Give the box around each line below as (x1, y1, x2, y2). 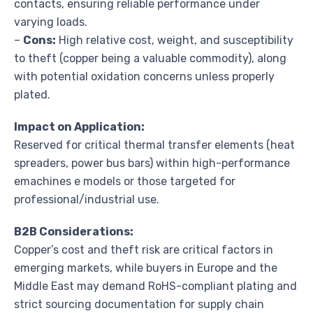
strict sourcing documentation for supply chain (14, 297, 264, 311)
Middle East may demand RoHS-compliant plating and (14, 279, 297, 293)
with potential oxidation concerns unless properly (14, 69, 275, 83)
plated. (14, 87, 50, 101)
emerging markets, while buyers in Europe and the (14, 261, 277, 275)
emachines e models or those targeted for (14, 174, 235, 188)
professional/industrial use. (14, 192, 159, 206)
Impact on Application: (14, 119, 145, 133)
